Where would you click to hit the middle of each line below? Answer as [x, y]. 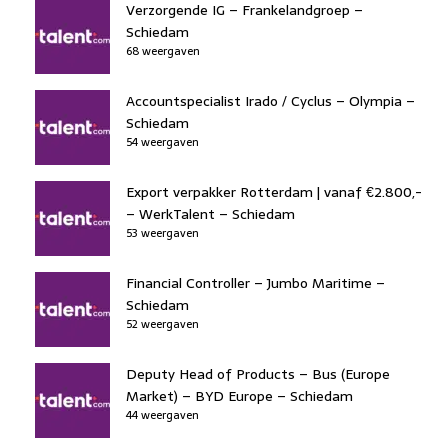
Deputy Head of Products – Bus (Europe [258, 373]
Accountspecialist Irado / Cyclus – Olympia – [270, 100]
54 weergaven [162, 141]
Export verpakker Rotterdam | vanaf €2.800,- [274, 191]
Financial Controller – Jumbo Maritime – [255, 282]
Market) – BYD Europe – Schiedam [239, 395]
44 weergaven [162, 414]
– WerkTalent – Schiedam [210, 213]
